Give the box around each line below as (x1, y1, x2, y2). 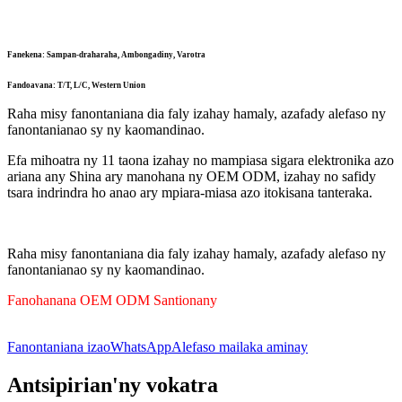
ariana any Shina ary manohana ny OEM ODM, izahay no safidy (7, 169, 376, 185)
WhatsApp (110, 339, 171, 355)
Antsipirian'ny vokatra (7, 373, 218, 398)
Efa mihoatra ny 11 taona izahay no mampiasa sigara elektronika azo (7, 153, 394, 169)
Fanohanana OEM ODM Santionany (7, 293, 217, 309)
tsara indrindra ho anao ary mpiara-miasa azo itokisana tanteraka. (7, 185, 372, 201)
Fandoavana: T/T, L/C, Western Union (7, 81, 145, 91)
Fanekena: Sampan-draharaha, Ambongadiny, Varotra (7, 50, 205, 60)
